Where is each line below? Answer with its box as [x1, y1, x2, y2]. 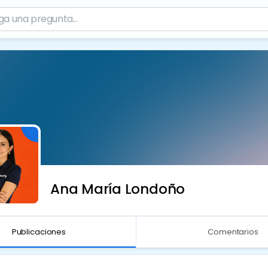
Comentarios [208, 226, 258, 237]
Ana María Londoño [50, 179, 185, 199]
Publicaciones [11, 226, 66, 237]
